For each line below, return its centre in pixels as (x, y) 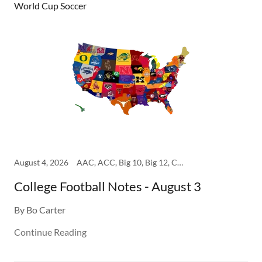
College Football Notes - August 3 (108, 187)
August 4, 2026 (41, 163)
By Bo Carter (40, 210)
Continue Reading (50, 232)
